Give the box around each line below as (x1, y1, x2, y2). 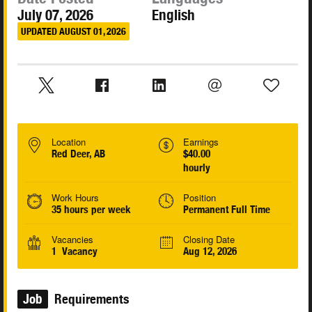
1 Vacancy (52, 245, 97, 258)
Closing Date (182, 233, 235, 247)
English (152, 6, 196, 24)
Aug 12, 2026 (182, 245, 237, 258)
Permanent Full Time (182, 203, 270, 216)
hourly (182, 162, 210, 174)
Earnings (182, 135, 219, 149)
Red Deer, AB (52, 148, 105, 160)
